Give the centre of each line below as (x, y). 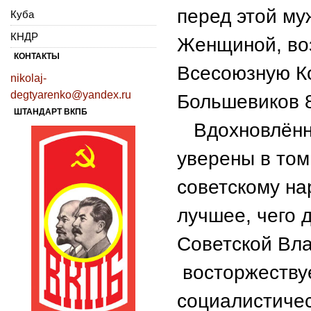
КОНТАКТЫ (37, 56)
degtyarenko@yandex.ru (71, 94)
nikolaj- (28, 78)
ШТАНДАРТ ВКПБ (51, 111)
